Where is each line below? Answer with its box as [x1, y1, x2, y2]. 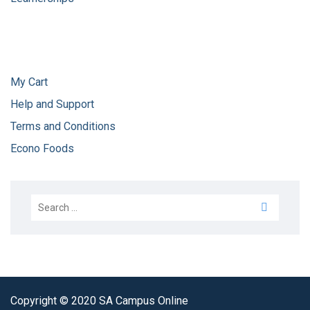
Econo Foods [10, 142, 74, 156]
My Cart [10, 75, 48, 89]
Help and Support [10, 98, 94, 111]
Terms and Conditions [10, 120, 118, 134]
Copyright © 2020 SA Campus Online [10, 294, 188, 308]
